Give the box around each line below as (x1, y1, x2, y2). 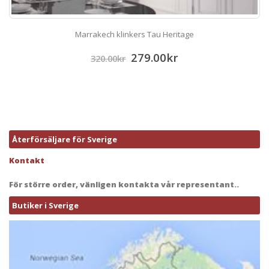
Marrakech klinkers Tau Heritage (75, 29, 194, 40)
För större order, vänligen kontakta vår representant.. (9, 179, 239, 190)
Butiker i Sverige (12, 200, 79, 211)
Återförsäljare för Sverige (12, 134, 117, 145)
